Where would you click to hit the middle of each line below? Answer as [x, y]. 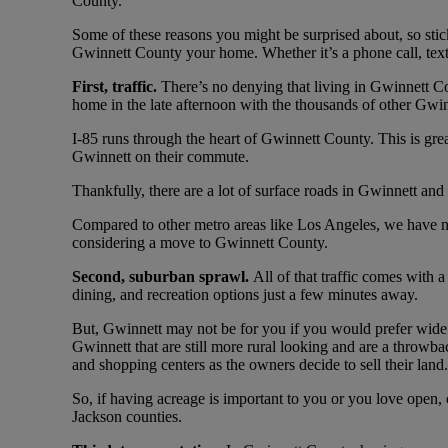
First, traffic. [116, 87]
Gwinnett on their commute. [160, 157]
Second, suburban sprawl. [162, 277]
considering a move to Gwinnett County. [200, 243]
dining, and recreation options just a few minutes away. [245, 295]
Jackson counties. [127, 417]
